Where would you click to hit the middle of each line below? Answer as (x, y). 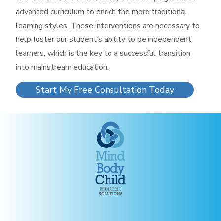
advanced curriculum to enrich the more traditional (101, 12)
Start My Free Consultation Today (105, 90)
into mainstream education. (62, 67)
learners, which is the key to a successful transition (103, 53)
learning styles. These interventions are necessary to (108, 26)
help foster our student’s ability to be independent (104, 39)
